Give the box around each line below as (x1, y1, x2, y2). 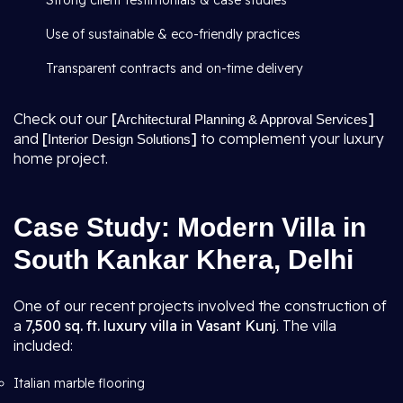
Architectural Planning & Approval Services (117, 112, 368, 127)
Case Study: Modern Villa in (13, 212, 366, 242)
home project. (13, 149, 108, 167)
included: (13, 336, 73, 354)
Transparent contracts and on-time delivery (42, 60, 303, 76)
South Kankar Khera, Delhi (13, 245, 354, 274)
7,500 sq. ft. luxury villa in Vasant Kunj (25, 317, 276, 335)
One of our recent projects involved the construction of (13, 297, 387, 315)
